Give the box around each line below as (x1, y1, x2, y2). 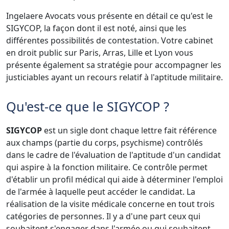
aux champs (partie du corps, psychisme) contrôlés (6, 136, 203, 148)
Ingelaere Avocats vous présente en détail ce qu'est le (6, 10, 213, 21)
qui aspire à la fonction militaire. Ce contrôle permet (6, 161, 208, 173)
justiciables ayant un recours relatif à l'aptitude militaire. (6, 71, 223, 83)
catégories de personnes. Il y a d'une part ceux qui (6, 210, 200, 222)
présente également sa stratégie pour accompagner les (6, 59, 221, 71)
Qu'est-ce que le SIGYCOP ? (6, 97, 169, 115)
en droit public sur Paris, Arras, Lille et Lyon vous (6, 47, 193, 58)
